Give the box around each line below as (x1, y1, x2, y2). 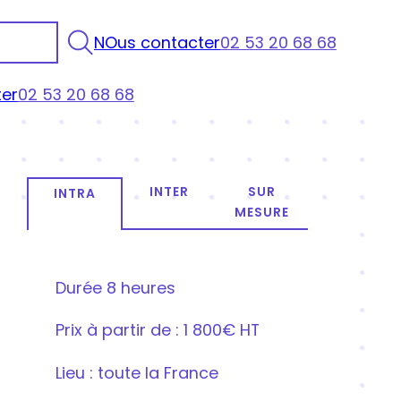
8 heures (101, 276, 175, 299)
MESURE (234, 202, 289, 221)
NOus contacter (94, 30, 220, 54)
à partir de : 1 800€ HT (81, 319, 260, 342)
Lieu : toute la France (55, 362, 218, 385)
